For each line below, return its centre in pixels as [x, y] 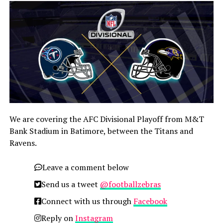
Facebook [150, 201]
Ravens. [23, 143]
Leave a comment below [85, 167]
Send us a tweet [70, 184]
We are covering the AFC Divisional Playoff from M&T [107, 119]
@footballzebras [130, 184]
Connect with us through [87, 201]
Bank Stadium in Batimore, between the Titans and [101, 131]
